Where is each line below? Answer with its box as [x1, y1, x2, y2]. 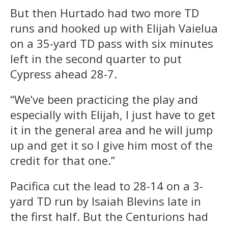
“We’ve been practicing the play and [10, 91, 198, 107]
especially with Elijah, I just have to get [10, 106, 215, 122]
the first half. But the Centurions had [10, 208, 208, 224]
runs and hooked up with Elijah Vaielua [10, 20, 218, 36]
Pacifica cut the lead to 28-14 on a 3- [10, 178, 203, 193]
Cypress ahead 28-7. [10, 66, 117, 81]
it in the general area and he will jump [10, 122, 213, 137]
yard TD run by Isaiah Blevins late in [10, 193, 201, 209]
